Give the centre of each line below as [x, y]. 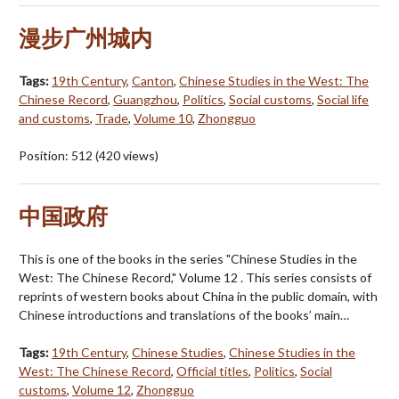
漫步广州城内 [85, 38]
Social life [343, 100]
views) [139, 156]
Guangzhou [145, 100]
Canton [153, 81]
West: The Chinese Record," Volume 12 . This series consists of [195, 278]
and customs [54, 118]
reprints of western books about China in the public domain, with [198, 297]
